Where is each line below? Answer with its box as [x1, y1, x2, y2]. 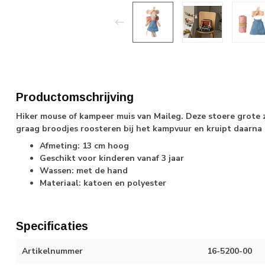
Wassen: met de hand [40, 165, 128, 177]
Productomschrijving [16, 91, 134, 104]
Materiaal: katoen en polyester [40, 177, 166, 189]
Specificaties [16, 219, 88, 233]
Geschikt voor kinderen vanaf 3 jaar [40, 153, 184, 164]
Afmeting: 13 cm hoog [40, 140, 129, 152]
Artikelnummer [22, 245, 83, 257]
